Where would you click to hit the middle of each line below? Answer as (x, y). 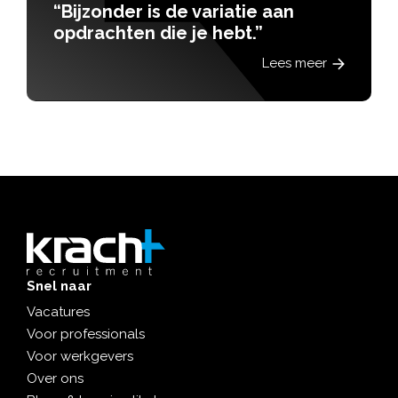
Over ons (55, 379)
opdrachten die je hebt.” (158, 33)
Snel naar (59, 287)
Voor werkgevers (80, 357)
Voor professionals (86, 334)
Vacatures (58, 312)
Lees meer (295, 64)
